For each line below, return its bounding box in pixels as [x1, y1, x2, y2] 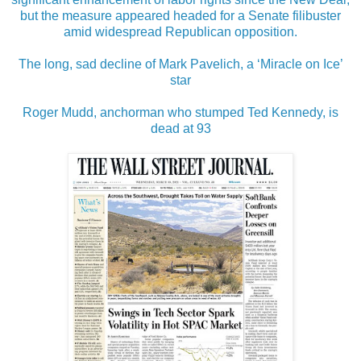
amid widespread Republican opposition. [64, 25, 297, 39]
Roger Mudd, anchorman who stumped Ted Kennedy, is [23, 106, 338, 120]
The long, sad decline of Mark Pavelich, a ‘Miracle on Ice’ [18, 57, 343, 72]
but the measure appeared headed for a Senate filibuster [20, 9, 341, 23]
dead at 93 [150, 122, 211, 136]
